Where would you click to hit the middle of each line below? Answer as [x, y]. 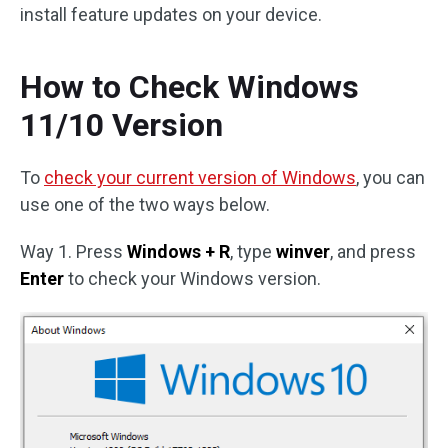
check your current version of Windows [200, 178]
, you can [390, 178]
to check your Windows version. [192, 279]
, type [253, 252]
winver [303, 252]
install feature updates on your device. [171, 15]
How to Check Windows [189, 87]
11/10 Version [121, 125]
